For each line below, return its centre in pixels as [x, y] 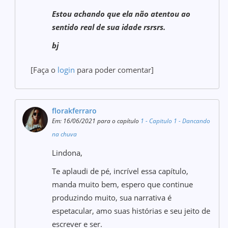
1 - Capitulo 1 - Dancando [176, 121]
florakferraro [75, 111]
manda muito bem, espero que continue [123, 184]
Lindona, [67, 153]
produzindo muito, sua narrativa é [112, 197]
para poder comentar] [115, 70]
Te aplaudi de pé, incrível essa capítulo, [120, 171]
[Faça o [44, 70]
